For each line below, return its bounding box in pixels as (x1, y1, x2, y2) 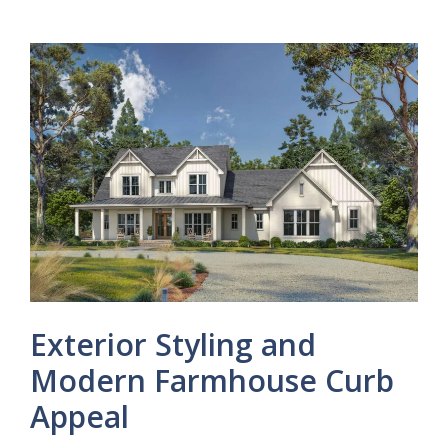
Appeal (30, 396, 129, 438)
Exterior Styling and (30, 324, 316, 366)
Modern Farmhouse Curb (30, 360, 394, 402)
